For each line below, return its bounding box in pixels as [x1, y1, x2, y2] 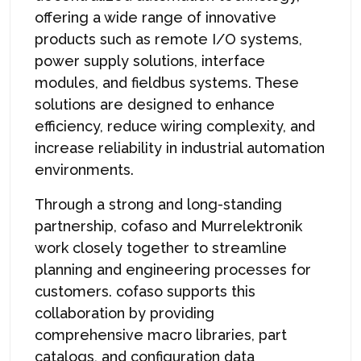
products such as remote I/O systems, [35, 30, 302, 48]
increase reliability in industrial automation [35, 139, 325, 156]
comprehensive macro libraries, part [35, 326, 287, 343]
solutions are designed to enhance [35, 95, 275, 113]
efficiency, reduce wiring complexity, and [35, 117, 315, 135]
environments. [35, 160, 138, 178]
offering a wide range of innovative [35, 8, 276, 26]
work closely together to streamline [35, 239, 287, 256]
